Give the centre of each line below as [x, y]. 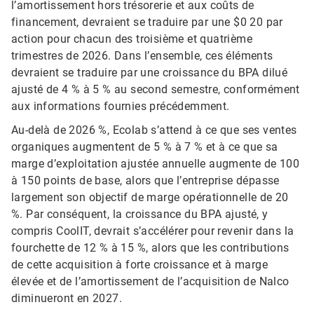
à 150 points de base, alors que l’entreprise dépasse [145, 181]
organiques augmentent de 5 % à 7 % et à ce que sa [145, 147]
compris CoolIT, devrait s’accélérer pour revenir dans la [153, 231]
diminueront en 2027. [67, 299]
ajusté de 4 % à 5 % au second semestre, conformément [156, 90]
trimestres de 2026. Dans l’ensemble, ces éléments [142, 56]
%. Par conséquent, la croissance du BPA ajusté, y [140, 214]
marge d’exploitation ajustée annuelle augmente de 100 [156, 164]
